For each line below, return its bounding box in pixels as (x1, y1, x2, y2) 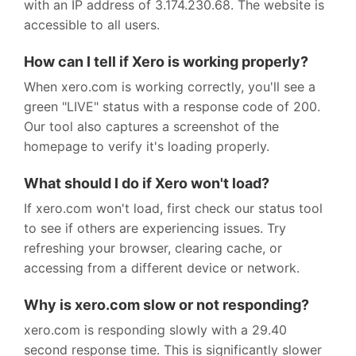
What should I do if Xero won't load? (24, 174, 269, 192)
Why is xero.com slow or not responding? (24, 296, 309, 313)
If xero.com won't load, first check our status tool (24, 199, 323, 216)
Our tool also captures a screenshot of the (24, 118, 279, 134)
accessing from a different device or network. (24, 259, 300, 276)
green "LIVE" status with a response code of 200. (24, 98, 320, 114)
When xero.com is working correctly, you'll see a (24, 78, 315, 95)
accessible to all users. (24, 16, 160, 33)
